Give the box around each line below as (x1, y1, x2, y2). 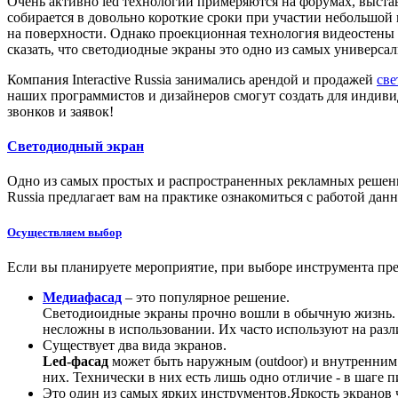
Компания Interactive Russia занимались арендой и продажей (7, 71, 377, 87)
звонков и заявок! (7, 103, 114, 119)
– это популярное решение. (122, 289, 290, 305)
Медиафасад (43, 289, 122, 305)
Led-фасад (43, 353, 108, 369)
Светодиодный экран (7, 139, 144, 155)
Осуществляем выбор (7, 225, 122, 239)
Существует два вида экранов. (43, 337, 227, 353)
